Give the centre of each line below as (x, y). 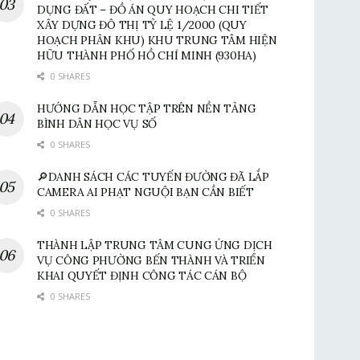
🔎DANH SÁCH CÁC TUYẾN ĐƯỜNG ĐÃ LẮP (153, 177)
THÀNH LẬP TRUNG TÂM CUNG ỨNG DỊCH (155, 245)
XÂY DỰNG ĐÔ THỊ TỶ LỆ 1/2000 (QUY (142, 25)
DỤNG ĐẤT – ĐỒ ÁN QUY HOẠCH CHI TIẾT (153, 10)
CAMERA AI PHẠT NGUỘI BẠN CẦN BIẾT (145, 192)
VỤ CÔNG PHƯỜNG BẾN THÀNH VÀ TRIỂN (151, 260)
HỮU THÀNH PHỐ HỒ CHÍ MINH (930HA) (147, 55)
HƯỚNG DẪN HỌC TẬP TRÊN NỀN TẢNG (147, 108)
